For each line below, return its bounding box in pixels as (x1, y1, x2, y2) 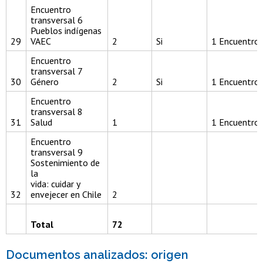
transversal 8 (31, 106, 83, 118)
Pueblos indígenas (31, 25, 102, 37)
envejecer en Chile (31, 188, 102, 201)
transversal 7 (31, 65, 83, 77)
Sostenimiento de (31, 157, 100, 169)
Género (31, 76, 59, 88)
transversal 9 (31, 146, 83, 159)
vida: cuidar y (31, 178, 80, 190)
